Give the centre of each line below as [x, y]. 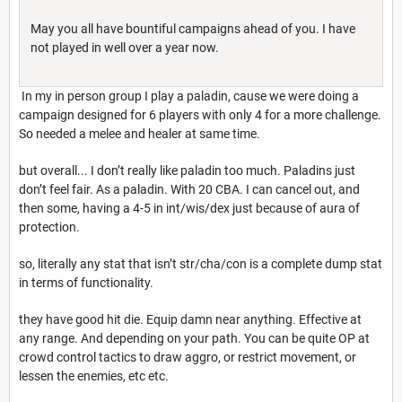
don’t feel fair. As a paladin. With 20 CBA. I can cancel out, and [189, 190]
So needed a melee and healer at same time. [140, 134]
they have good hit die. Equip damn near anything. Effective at [190, 320]
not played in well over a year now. [126, 48]
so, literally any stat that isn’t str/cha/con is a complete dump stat [201, 264]
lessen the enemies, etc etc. [94, 376]
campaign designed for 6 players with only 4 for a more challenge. [200, 115]
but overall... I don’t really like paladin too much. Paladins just [187, 171]
